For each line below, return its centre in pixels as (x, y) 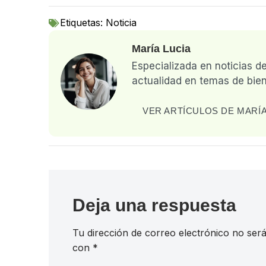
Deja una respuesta (154, 205)
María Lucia (161, 49)
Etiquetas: (83, 23)
